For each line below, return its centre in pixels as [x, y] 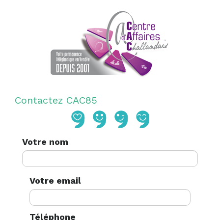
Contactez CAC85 [56, 100]
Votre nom [45, 141]
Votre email [55, 180]
